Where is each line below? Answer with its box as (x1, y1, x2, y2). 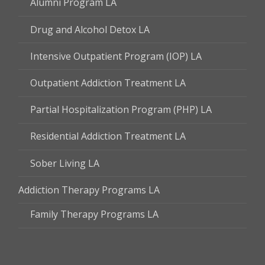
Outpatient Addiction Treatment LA (30, 76, 186, 89)
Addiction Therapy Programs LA (18, 183, 160, 196)
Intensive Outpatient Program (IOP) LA (30, 49, 202, 63)
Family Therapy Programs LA (30, 208, 159, 221)
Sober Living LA (30, 156, 99, 170)
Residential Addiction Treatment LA (30, 130, 186, 143)
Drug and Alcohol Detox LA (30, 22, 150, 36)
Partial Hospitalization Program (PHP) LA (30, 103, 212, 117)
